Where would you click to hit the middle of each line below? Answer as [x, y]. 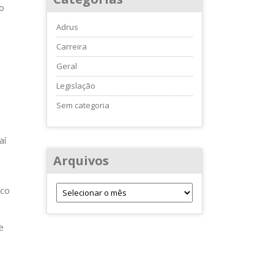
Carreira [72, 46]
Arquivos [81, 161]
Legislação [76, 86]
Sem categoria [83, 105]
